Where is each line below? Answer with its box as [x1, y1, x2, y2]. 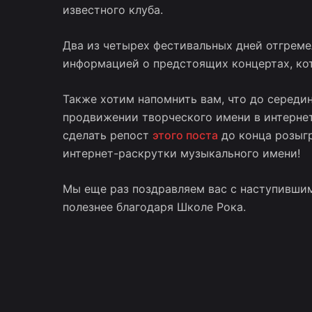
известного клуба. [62, 3, 166, 17]
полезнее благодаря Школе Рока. [62, 200, 246, 214]
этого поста [152, 128, 218, 143]
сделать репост [62, 128, 153, 143]
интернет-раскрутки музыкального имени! [62, 146, 300, 161]
